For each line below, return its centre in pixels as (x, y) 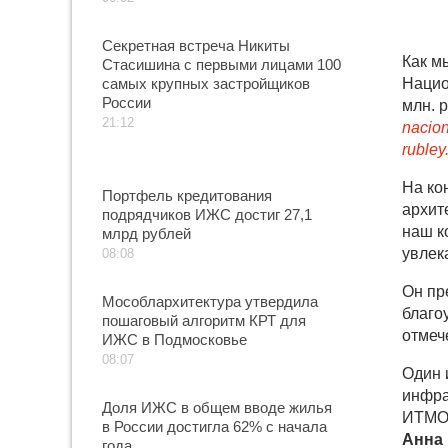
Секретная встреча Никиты (196, 45)
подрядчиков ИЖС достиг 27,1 (207, 214)
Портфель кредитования (187, 195)
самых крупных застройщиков (206, 83)
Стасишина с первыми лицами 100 (221, 64)
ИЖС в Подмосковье (174, 339)
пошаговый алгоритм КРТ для (204, 320)
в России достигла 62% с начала (214, 426)
